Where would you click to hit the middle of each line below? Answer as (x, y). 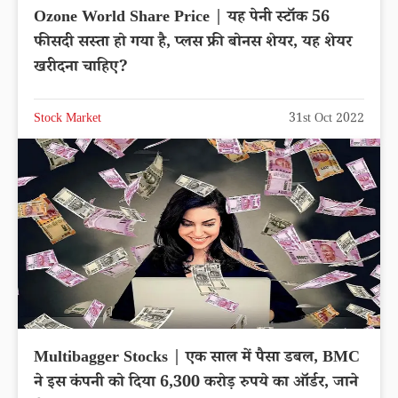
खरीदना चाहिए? (81, 68)
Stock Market (68, 119)
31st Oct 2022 (326, 119)
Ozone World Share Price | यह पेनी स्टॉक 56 (182, 18)
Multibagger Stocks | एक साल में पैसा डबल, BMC (197, 358)
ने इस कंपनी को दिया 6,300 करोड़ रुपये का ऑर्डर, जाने (196, 383)
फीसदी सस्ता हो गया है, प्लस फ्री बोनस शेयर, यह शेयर (193, 43)
